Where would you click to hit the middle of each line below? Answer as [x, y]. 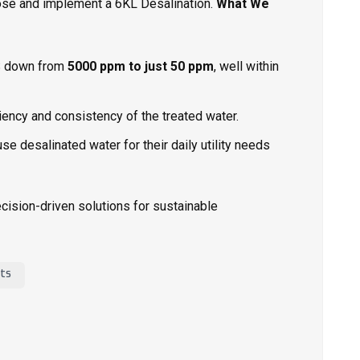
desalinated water [70, 145]
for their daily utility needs [195, 145]
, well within [246, 66]
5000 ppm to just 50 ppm [141, 66]
